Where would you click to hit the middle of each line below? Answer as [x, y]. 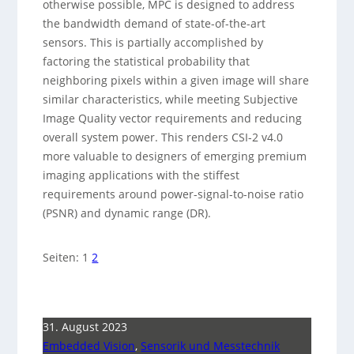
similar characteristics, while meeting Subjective [171, 99]
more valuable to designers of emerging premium [175, 156]
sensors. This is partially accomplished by [153, 42]
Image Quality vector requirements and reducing [173, 118]
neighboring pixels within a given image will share [176, 80]
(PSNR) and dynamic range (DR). [127, 213]
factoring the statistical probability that [147, 61]
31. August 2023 [85, 327]
